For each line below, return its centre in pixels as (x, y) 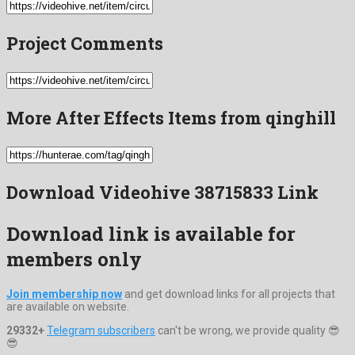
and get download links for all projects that (229, 294)
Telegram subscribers (101, 330)
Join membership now (64, 294)
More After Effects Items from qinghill (171, 117)
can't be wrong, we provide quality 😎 (248, 330)
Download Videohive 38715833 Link (162, 192)
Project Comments (85, 43)
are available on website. (68, 306)
